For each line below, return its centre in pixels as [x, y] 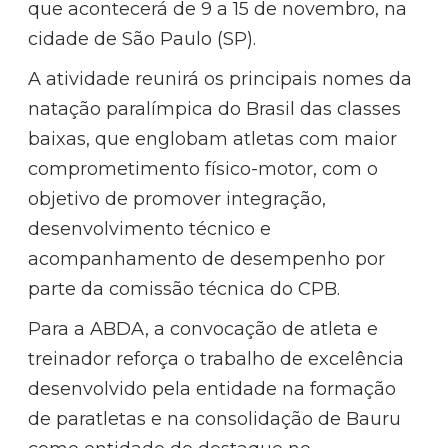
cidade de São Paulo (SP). [142, 38]
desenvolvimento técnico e [150, 228]
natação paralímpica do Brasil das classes [215, 108]
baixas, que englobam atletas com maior [213, 138]
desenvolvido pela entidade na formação [212, 388]
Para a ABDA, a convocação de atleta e [203, 328]
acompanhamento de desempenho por [207, 258]
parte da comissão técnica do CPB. [184, 288]
